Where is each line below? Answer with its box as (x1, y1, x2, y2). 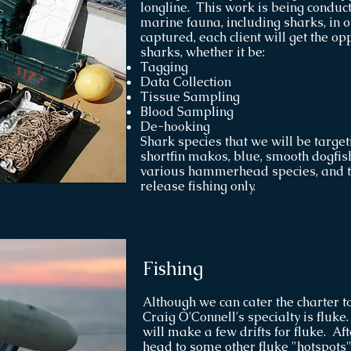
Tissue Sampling (140, 89, 240, 105)
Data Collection (140, 74, 231, 90)
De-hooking (140, 118, 210, 135)
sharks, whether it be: (140, 44, 265, 60)
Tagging (140, 59, 188, 75)
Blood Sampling (140, 103, 233, 120)
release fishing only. (140, 178, 255, 194)
